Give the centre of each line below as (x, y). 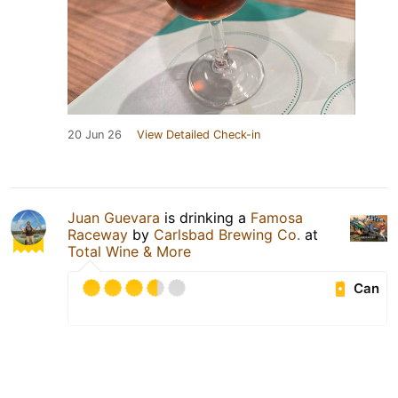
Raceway (98, 234)
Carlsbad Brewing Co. (227, 234)
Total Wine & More (129, 251)
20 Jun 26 (95, 134)
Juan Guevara (114, 217)
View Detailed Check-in (199, 134)
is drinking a (205, 217)
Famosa (277, 217)
